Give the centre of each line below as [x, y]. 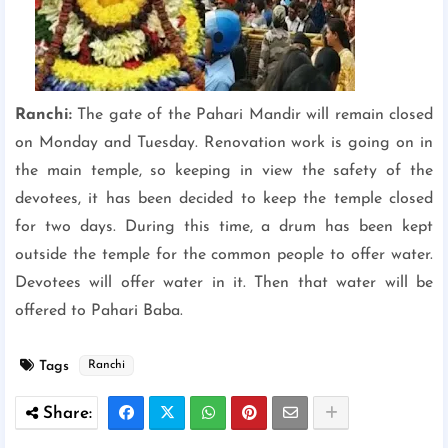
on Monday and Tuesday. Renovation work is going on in [224, 143]
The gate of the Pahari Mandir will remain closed [255, 115]
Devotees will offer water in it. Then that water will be [224, 283]
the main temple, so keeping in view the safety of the [224, 171]
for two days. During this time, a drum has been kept [224, 227]
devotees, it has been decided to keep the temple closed [224, 199]
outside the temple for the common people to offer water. [224, 255]
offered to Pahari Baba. [99, 311]
